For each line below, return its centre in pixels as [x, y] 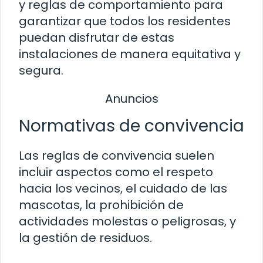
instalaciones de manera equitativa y [130, 54]
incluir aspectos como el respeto [116, 172]
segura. [41, 71]
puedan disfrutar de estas [97, 38]
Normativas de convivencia [131, 126]
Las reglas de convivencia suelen [117, 155]
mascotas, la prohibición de [101, 205]
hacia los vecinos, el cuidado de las [123, 188]
